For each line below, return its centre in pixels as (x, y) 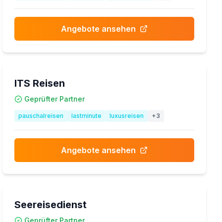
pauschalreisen (41, 116)
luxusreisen (127, 116)
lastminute (87, 116)
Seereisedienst (51, 205)
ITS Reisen (40, 83)
